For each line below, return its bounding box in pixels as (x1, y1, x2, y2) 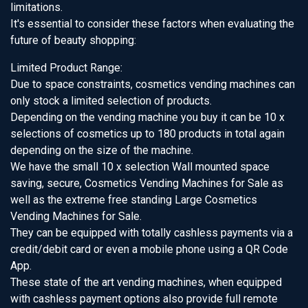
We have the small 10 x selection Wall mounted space (10, 160, 269, 173)
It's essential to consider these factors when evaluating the (10, 17, 294, 30)
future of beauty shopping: (10, 34, 136, 47)
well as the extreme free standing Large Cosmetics (10, 193, 257, 206)
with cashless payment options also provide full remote (10, 292, 278, 305)
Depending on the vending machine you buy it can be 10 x (10, 111, 285, 124)
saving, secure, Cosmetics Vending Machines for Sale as (10, 177, 283, 190)
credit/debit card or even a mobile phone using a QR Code (10, 243, 288, 256)
